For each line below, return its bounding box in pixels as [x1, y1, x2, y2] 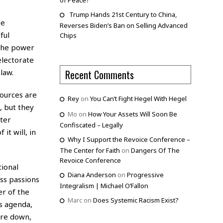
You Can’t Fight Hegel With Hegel [90, 94, 187, 104]
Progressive [126, 170, 164, 180]
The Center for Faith [59, 146, 120, 155]
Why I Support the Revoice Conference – [67, 135, 190, 144]
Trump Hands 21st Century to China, [69, 10, 177, 19]
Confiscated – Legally [59, 120, 123, 130]
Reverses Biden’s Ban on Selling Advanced [59, 21, 188, 30]
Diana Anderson [67, 170, 116, 180]
